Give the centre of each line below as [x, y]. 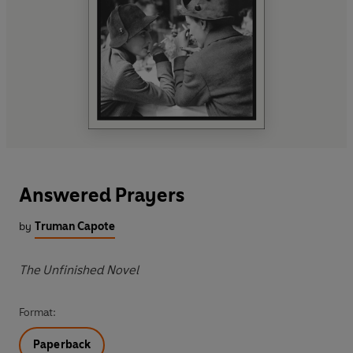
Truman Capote [75, 227]
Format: [37, 313]
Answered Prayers [102, 195]
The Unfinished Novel [79, 270]
